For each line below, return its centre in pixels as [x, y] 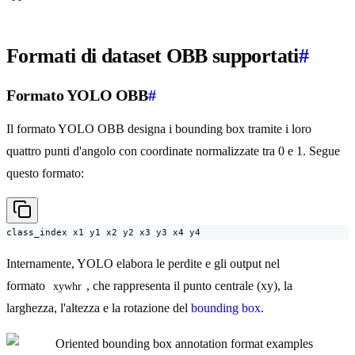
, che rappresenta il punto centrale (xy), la [191, 286]
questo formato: [45, 174]
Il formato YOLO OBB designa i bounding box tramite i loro [159, 129]
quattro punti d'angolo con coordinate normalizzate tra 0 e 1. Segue [173, 151]
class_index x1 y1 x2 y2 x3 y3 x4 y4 [103, 233]
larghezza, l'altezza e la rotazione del [99, 308]
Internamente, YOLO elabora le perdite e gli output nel [143, 264]
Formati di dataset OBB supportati [153, 56]
